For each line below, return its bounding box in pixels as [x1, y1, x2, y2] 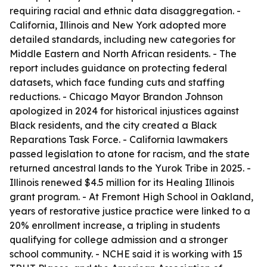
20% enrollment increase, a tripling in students [10, 219, 220, 231]
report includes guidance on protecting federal [10, 62, 227, 74]
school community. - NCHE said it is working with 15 [10, 248, 243, 260]
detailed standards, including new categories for [10, 33, 235, 45]
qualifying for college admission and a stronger [10, 234, 228, 246]
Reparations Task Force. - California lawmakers [10, 133, 228, 145]
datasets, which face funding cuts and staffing [10, 76, 225, 88]
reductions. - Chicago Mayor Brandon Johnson [10, 91, 223, 103]
